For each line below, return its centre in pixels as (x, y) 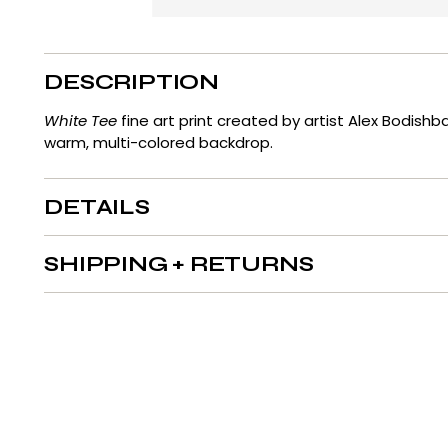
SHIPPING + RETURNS (179, 264)
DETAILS (97, 207)
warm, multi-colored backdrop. (161, 143)
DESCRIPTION (131, 82)
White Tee (83, 121)
